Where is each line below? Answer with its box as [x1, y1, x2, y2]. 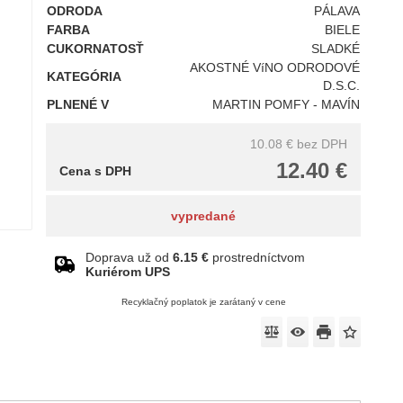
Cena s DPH [59, 164, 131, 178]
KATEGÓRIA [47, 69, 121, 84]
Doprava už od [85, 250, 173, 264]
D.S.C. [323, 78, 361, 93]
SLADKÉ [311, 41, 361, 56]
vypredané [171, 209, 236, 223]
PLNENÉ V [47, 97, 109, 112]
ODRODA [47, 4, 103, 18]
